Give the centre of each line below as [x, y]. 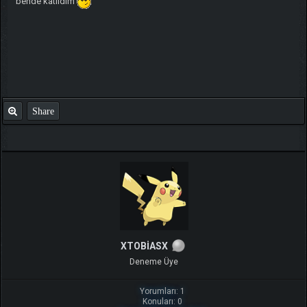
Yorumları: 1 [163, 292]
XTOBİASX [144, 246]
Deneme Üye [153, 262]
